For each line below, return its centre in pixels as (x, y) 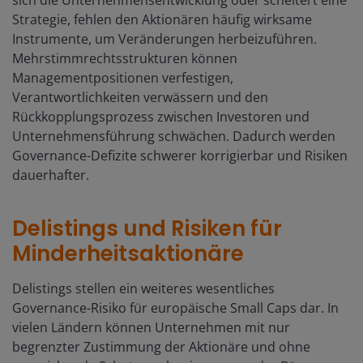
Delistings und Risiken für (147, 228)
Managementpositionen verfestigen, (123, 77)
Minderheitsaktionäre (128, 253)
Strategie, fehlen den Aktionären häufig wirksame (162, 19)
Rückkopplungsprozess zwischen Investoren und (161, 116)
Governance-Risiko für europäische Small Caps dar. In (175, 307)
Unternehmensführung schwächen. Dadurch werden (174, 136)
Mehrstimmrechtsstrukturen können (125, 58)
